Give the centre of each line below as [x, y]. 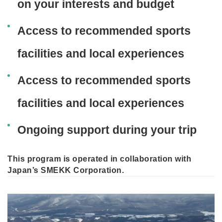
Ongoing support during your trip [107, 130]
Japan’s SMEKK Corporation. [66, 170]
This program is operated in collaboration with [99, 159]
